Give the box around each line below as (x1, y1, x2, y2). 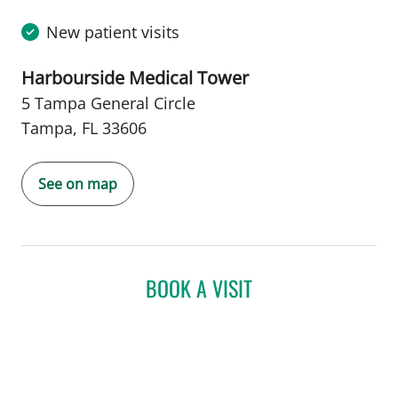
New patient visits (46, 20, 179, 43)
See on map (38, 173, 117, 194)
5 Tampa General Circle (21, 92, 195, 114)
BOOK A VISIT (146, 271, 252, 304)
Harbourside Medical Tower (21, 65, 249, 90)
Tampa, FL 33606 (21, 116, 147, 139)
